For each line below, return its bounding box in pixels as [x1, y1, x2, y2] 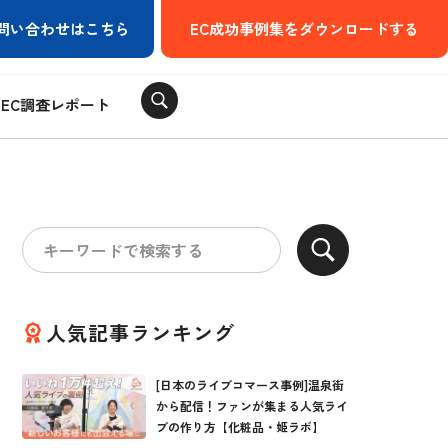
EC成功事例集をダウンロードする [190, 18, 419, 40]
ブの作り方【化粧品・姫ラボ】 [156, 417, 325, 435]
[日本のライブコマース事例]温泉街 [156, 375, 345, 393]
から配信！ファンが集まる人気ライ [156, 396, 349, 414]
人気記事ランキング [46, 317, 236, 347]
